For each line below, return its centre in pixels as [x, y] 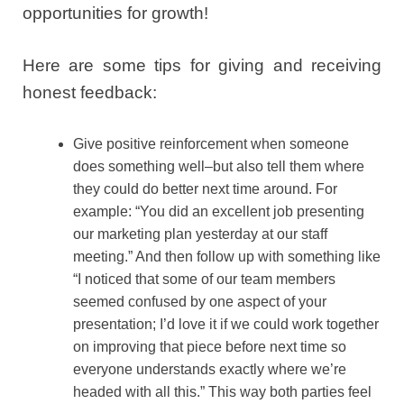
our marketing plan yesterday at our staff [200, 234]
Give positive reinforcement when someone [211, 143]
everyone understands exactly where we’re [210, 369]
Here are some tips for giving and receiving [202, 66]
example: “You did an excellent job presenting [219, 211]
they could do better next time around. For [205, 188]
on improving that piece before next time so [210, 346]
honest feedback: [90, 93]
